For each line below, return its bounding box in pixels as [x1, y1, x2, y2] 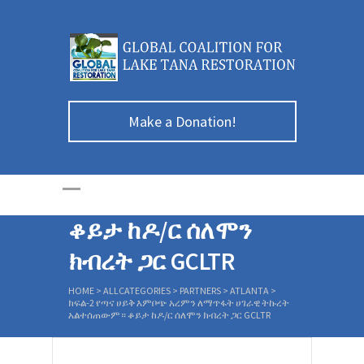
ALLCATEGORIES [103, 284, 171, 297]
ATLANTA [230, 284, 269, 297]
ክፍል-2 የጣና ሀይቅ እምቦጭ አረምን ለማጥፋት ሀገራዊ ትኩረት [68, 296, 289, 309]
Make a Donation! [128, 111, 237, 131]
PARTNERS [180, 284, 221, 297]
